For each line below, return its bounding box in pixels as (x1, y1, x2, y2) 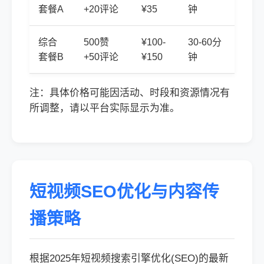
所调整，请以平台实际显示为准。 (29, 103, 180, 114)
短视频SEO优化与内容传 (29, 182, 219, 201)
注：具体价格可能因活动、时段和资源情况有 (29, 87, 230, 98)
